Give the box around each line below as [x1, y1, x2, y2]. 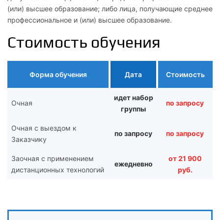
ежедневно [114, 159, 153, 168]
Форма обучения [29, 70, 87, 79]
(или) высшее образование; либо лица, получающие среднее [7, 4, 213, 13]
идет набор [113, 93, 153, 102]
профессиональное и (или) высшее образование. [7, 15, 172, 24]
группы [121, 104, 146, 113]
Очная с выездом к [11, 123, 77, 132]
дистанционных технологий [11, 165, 104, 174]
